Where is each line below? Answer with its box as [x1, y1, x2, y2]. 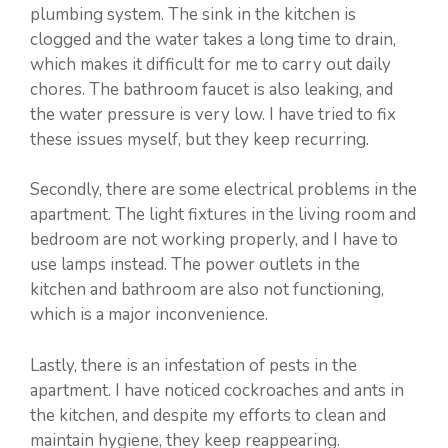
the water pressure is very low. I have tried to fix [30, 102, 396, 126]
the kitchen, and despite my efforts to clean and [30, 403, 386, 427]
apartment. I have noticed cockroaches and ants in [30, 378, 404, 402]
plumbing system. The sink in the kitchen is [30, 2, 356, 26]
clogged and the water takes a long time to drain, [30, 27, 396, 51]
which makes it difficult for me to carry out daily [30, 52, 391, 76]
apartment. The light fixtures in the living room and [30, 203, 416, 227]
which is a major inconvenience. [30, 303, 268, 327]
